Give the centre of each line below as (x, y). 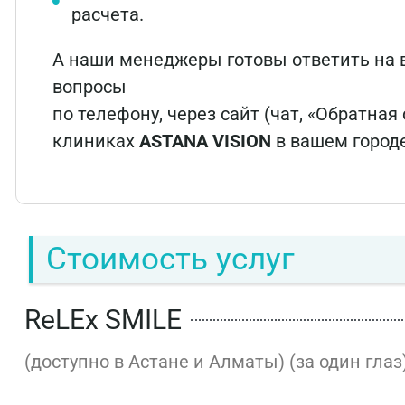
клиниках (96, 141)
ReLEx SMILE (103, 320)
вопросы (89, 87)
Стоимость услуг (170, 259)
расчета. (108, 14)
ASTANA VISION (205, 141)
